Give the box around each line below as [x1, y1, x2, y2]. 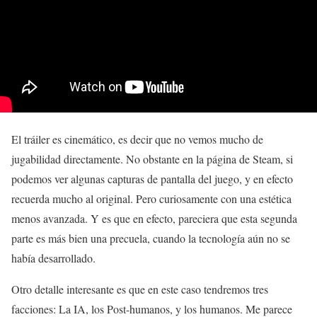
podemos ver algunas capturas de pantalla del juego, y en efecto [11, 171, 293, 186]
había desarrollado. [11, 250, 96, 265]
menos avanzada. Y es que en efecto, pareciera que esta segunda [11, 210, 297, 226]
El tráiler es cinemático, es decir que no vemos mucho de [11, 131, 263, 146]
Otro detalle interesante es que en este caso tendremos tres [11, 281, 268, 296]
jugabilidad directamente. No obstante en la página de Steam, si [11, 151, 293, 166]
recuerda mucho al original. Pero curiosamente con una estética [11, 190, 292, 206]
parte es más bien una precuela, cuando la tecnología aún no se [11, 230, 290, 246]
